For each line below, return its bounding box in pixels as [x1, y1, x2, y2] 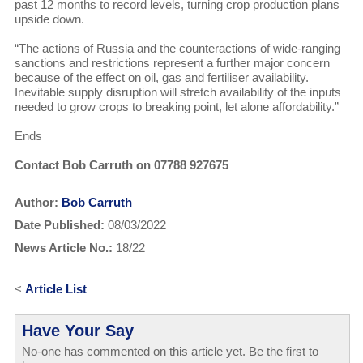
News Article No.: [14, 240, 113, 254]
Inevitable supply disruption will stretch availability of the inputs [14, 84, 341, 99]
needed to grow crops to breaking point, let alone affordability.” [14, 99, 345, 113]
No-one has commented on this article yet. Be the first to [21, 344, 318, 358]
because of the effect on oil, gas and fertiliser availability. [14, 70, 309, 84]
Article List [24, 281, 87, 296]
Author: [14, 194, 62, 209]
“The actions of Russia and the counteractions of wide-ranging [14, 41, 340, 55]
